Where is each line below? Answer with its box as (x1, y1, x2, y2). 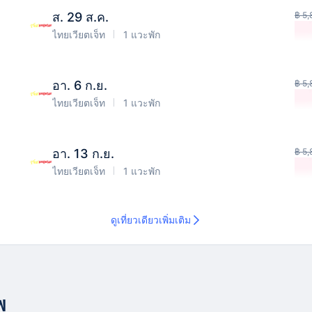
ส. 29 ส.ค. (52, 10, 109, 24)
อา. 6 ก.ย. (52, 78, 107, 93)
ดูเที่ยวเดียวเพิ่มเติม (110, 214, 191, 226)
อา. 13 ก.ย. (52, 146, 114, 161)
